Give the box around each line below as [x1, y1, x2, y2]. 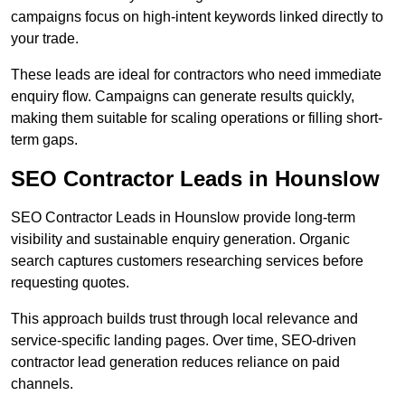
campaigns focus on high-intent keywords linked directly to [11, 9, 383, 25]
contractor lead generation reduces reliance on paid [11, 354, 340, 371]
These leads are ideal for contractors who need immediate [11, 67, 381, 83]
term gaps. [11, 132, 78, 148]
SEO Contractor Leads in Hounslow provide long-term [11, 210, 355, 226]
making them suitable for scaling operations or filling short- [11, 110, 382, 127]
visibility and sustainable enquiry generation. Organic [11, 231, 350, 248]
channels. [11, 376, 73, 392]
